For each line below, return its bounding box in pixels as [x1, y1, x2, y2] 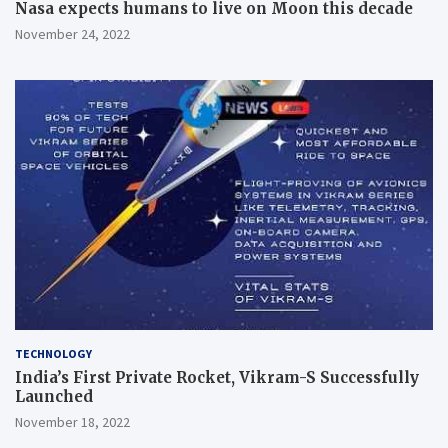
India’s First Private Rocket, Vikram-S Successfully [15, 368, 419, 388]
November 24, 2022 [15, 24, 130, 43]
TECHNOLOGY [15, 346, 92, 362]
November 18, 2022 [15, 413, 130, 432]
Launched [15, 387, 93, 407]
